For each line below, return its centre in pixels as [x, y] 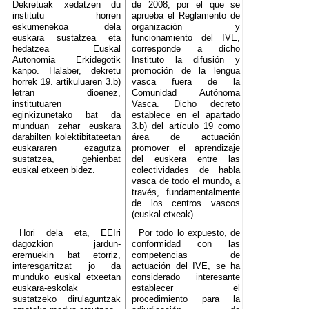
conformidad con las [186, 244]
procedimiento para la [186, 299]
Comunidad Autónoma [186, 93]
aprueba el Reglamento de [186, 16]
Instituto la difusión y [186, 60]
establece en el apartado [186, 115]
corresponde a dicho [186, 49]
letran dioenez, [67, 93]
